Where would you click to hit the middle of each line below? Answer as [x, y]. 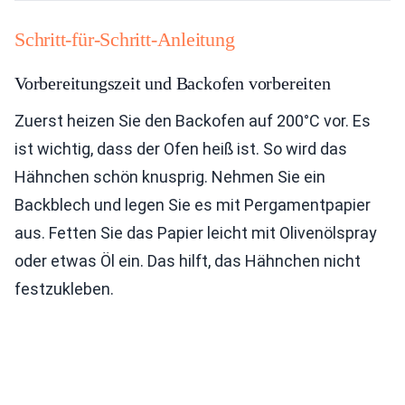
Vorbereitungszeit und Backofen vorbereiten [173, 83]
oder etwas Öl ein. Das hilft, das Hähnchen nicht [188, 261]
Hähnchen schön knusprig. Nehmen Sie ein [170, 177]
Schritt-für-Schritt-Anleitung [125, 39]
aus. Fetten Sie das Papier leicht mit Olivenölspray [196, 233]
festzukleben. [64, 289]
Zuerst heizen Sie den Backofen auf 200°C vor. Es [193, 121]
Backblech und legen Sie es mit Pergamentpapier [193, 205]
